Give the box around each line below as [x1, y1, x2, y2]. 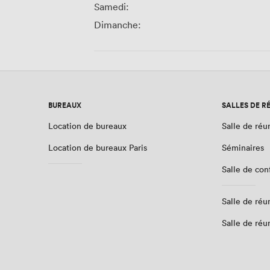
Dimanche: [94, 19, 141, 31]
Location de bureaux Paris [48, 142, 147, 154]
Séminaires [222, 142, 264, 154]
